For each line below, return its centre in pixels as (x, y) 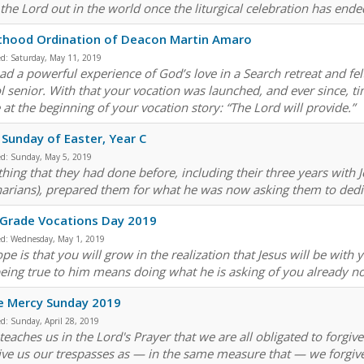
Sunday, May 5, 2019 (51, 157)
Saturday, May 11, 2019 (56, 58)
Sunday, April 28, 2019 (55, 321)
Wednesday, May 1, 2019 (58, 239)
